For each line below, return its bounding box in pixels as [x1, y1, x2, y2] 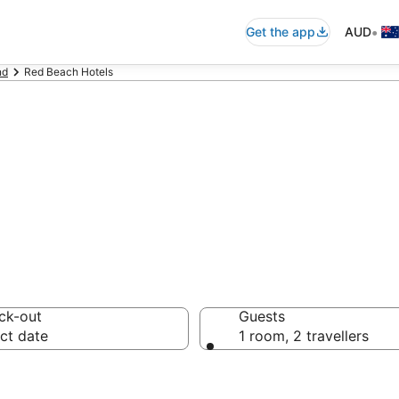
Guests [239, 307, 285, 325]
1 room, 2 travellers [239, 327, 369, 345]
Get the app [246, 24, 315, 39]
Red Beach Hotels [24, 65, 113, 78]
